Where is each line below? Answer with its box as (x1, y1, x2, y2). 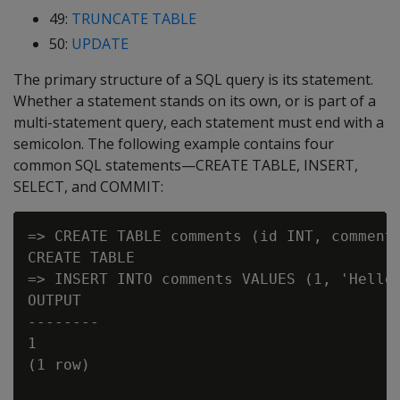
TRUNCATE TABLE (71, 9, 196, 29)
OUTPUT (28, 292, 81, 309)
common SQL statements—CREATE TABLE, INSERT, (13, 155, 358, 175)
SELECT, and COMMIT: (13, 177, 163, 196)
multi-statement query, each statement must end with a (13, 112, 384, 132)
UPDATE (71, 34, 129, 54)
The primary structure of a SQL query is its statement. (13, 70, 373, 89)
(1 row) (28, 356, 90, 373)
